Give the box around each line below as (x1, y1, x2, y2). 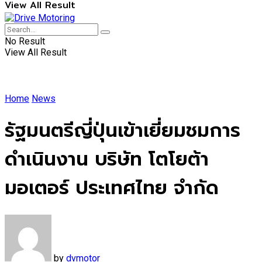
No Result (5, 35, 45, 47)
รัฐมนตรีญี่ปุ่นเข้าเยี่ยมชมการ (5, 116, 240, 145)
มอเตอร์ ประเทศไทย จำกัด (5, 174, 219, 202)
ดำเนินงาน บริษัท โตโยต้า (5, 145, 209, 174)
